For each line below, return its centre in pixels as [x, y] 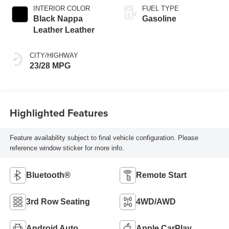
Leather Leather [64, 30]
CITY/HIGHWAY [54, 56]
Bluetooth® [48, 175]
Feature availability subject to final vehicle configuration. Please [104, 138]
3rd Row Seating [58, 202]
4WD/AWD [156, 202]
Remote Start [161, 175]
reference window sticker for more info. [67, 148]
